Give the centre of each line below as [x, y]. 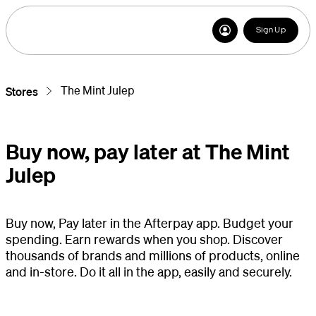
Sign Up [271, 30]
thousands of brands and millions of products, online [153, 255]
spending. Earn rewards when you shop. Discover [144, 239]
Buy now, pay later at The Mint [148, 151]
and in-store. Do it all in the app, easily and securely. [149, 271]
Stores [22, 91]
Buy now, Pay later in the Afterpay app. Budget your [150, 223]
